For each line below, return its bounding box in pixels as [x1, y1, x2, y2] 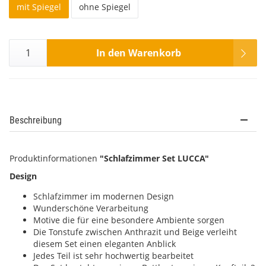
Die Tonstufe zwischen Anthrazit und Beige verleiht [33, 226, 237, 237]
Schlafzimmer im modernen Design [33, 191, 174, 202]
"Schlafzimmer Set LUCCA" [100, 153, 209, 164]
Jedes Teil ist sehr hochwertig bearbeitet [33, 250, 194, 261]
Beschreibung [9, 115, 62, 126]
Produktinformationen [9, 153, 100, 164]
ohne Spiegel [79, 1, 131, 12]
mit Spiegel [17, 1, 61, 12]
